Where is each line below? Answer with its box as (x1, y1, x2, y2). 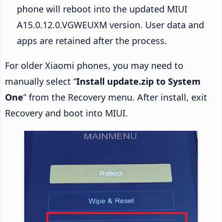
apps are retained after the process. (17, 34, 167, 47)
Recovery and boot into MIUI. (5, 107, 128, 119)
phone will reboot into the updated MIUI (17, 2, 187, 15)
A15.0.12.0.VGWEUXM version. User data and (17, 18, 204, 31)
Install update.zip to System (76, 75, 201, 87)
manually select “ (5, 75, 76, 87)
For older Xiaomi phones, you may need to (5, 59, 183, 71)
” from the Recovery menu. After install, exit (23, 91, 207, 103)
